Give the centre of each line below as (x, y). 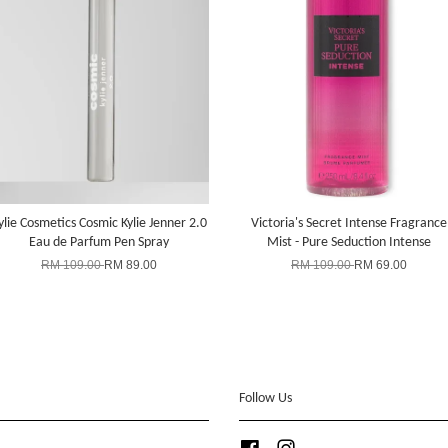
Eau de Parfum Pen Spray (99, 243)
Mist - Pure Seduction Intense (349, 243)
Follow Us (265, 399)
